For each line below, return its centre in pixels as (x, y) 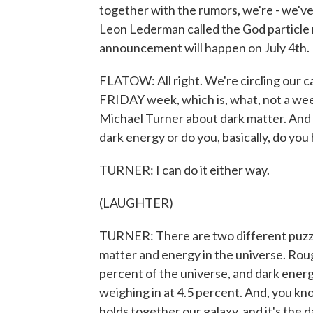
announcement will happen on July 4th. (204, 48)
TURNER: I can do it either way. (184, 170)
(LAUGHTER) (136, 203)
